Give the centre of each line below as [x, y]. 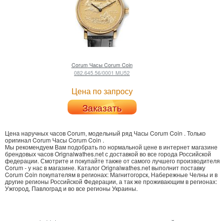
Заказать [102, 108]
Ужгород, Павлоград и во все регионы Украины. [71, 188]
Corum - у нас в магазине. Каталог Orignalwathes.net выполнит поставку [105, 168]
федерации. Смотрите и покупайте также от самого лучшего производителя [112, 161]
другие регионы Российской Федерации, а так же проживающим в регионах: [111, 182]
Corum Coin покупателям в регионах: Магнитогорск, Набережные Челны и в [111, 175]
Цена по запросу [102, 91]
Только [196, 133]
